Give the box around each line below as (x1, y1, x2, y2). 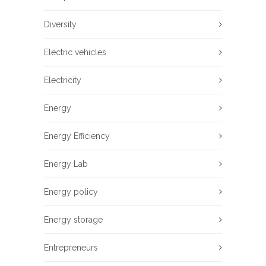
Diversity (44, 19, 77, 29)
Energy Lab (44, 159, 88, 169)
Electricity (44, 75, 81, 85)
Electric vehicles (44, 47, 106, 57)
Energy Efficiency (44, 131, 110, 141)
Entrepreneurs (44, 242, 98, 252)
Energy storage (44, 214, 103, 224)
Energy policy (44, 186, 98, 197)
